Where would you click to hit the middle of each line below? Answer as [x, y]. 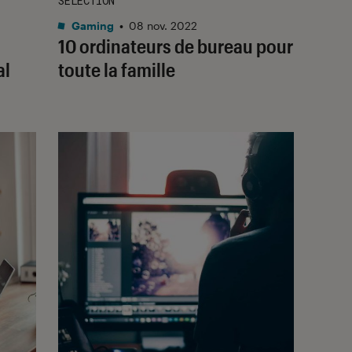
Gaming [92, 25]
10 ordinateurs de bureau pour [176, 46]
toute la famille [117, 69]
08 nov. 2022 [163, 25]
